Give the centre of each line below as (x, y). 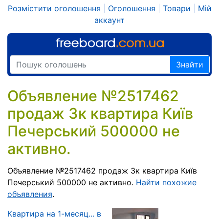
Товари (176, 8)
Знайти (190, 65)
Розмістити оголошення (54, 8)
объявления (30, 194)
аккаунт (109, 20)
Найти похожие (166, 182)
